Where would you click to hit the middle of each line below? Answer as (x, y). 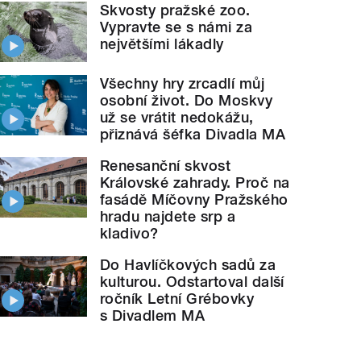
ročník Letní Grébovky (177, 298)
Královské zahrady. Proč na (195, 182)
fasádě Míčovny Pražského (194, 199)
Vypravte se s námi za (176, 27)
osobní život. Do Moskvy (187, 100)
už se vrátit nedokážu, (177, 117)
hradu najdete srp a (168, 216)
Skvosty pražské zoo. (175, 10)
